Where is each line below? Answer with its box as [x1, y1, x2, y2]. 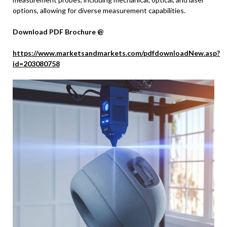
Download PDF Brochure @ [13, 27, 104, 36]
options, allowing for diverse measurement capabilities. [13, 6, 185, 15]
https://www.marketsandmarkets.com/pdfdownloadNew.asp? [13, 49, 220, 57]
